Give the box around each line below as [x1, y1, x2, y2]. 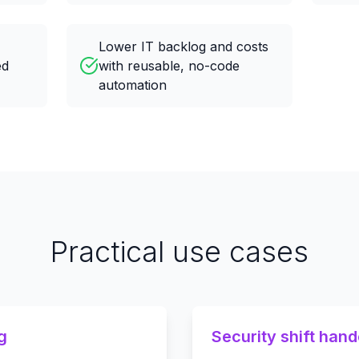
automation [98, 77, 167, 93]
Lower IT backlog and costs [98, 38, 268, 54]
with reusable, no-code [98, 58, 240, 74]
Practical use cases [50, 234, 309, 269]
